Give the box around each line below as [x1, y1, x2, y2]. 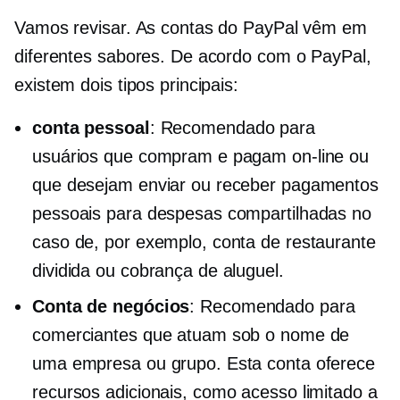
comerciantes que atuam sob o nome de [32, 325, 350, 345]
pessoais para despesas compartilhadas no [32, 204, 371, 223]
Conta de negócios [32, 296, 190, 316]
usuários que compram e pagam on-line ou [32, 146, 370, 166]
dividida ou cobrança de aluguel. [32, 261, 284, 280]
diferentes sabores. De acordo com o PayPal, [14, 46, 371, 66]
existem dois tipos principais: [14, 75, 238, 95]
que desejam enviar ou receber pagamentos [32, 175, 379, 195]
